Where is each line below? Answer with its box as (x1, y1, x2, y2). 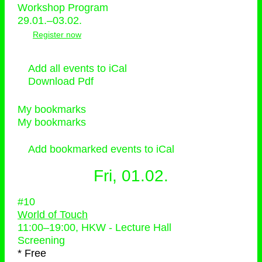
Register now (33, 30, 81, 39)
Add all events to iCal (28, 63, 127, 74)
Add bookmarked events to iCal (28, 143, 174, 155)
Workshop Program (18, 2, 108, 13)
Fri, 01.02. (94, 167, 168, 185)
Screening (18, 235, 65, 246)
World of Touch (18, 209, 88, 220)
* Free (18, 247, 46, 259)
